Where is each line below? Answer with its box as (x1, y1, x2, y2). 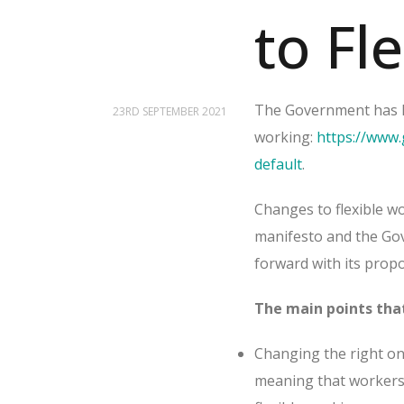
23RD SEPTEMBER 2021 (113, 104, 227, 120)
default (254, 154, 302, 175)
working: (254, 127, 317, 148)
